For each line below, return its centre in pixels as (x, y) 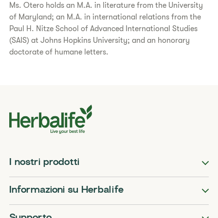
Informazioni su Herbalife (67, 191)
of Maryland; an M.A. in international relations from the (105, 17)
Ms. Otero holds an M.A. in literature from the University (106, 5)
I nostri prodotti (45, 163)
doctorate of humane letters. (59, 52)
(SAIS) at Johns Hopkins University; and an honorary (100, 40)
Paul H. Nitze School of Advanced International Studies (104, 29)
